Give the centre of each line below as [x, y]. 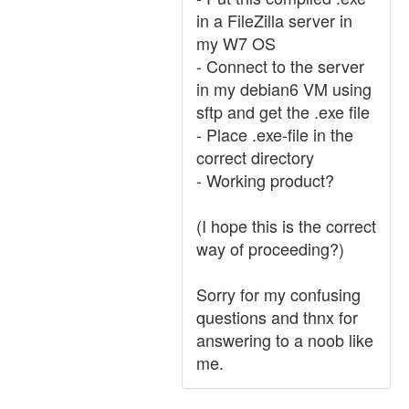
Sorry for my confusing [278, 294]
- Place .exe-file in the [275, 134]
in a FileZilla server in [274, 20]
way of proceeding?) [270, 248]
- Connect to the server [280, 66]
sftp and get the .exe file [283, 111]
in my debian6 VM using [284, 89]
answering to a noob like [285, 340]
